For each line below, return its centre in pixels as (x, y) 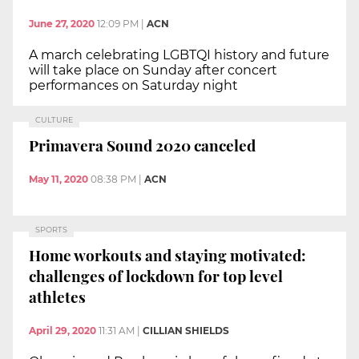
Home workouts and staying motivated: (167, 255)
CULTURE (54, 119)
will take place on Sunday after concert (153, 70)
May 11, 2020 (58, 179)
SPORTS (51, 229)
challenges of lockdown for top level (156, 276)
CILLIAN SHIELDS (186, 331)
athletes (57, 297)
